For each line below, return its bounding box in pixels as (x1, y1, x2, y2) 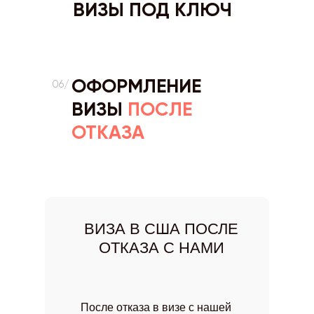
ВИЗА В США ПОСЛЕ (84, 220, 238, 238)
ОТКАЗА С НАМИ (98, 239, 224, 257)
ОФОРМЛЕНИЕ (71, 74, 201, 97)
